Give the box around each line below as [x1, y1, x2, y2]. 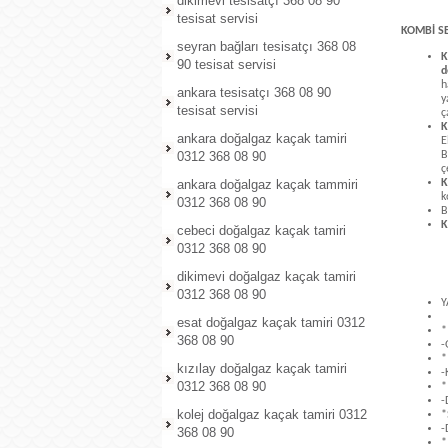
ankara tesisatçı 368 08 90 [177, 85, 331, 100]
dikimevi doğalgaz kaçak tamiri [177, 269, 356, 284]
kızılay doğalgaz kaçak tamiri [177, 361, 347, 376]
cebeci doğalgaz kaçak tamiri [177, 223, 346, 238]
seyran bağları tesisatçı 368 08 [177, 39, 356, 54]
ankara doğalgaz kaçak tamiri [177, 131, 347, 146]
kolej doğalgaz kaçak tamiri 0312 [177, 407, 367, 422]
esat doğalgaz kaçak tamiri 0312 [177, 315, 365, 330]
